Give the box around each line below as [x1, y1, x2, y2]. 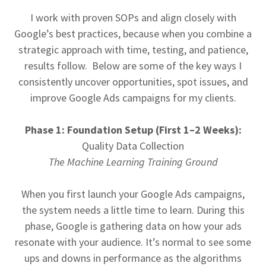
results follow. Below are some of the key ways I [24, 59, 242, 72]
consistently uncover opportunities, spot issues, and [18, 75, 248, 88]
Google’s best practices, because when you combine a [14, 27, 252, 40]
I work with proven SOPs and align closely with [30, 11, 236, 24]
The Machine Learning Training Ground [48, 155, 218, 169]
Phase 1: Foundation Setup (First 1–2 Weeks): [24, 123, 242, 137]
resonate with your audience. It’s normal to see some [15, 235, 251, 249]
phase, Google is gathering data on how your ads [24, 219, 242, 233]
